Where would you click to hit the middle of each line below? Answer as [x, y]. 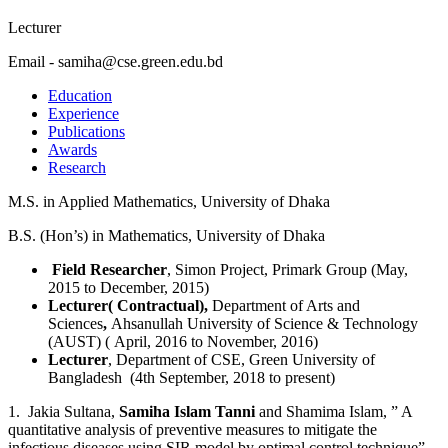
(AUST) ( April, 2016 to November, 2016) [183, 341]
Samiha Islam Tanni [187, 411]
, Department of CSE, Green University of [241, 359]
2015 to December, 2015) [128, 287]
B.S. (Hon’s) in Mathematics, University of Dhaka [166, 235]
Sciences [75, 323]
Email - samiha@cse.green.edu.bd [115, 61]
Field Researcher [109, 269]
